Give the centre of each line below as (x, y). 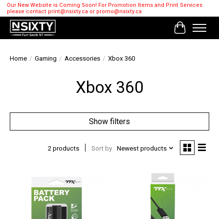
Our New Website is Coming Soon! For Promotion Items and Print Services (104, 5)
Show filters (109, 122)
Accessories (82, 59)
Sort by (101, 148)
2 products (63, 148)
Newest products (142, 148)
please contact (27, 12)
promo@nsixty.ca (119, 12)
